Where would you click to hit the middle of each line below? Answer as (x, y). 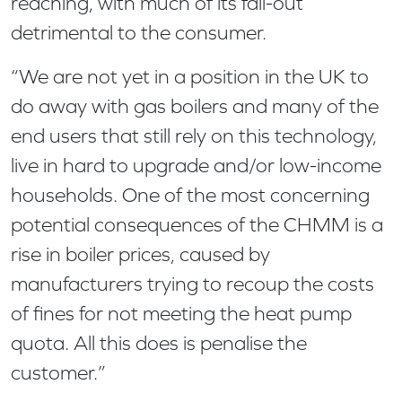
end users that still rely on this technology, (194, 135)
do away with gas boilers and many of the (195, 106)
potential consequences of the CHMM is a (197, 224)
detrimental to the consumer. (139, 32)
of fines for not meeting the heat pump (181, 313)
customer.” (58, 372)
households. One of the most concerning (190, 195)
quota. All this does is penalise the (159, 343)
